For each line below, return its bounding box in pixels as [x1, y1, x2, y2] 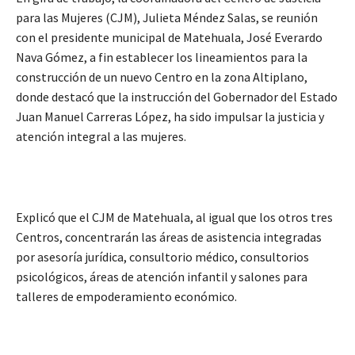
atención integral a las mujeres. [16, 128, 186, 145]
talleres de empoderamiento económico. [16, 288, 237, 305]
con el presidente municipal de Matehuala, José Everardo [16, 29, 323, 46]
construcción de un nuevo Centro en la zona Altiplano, [16, 69, 307, 86]
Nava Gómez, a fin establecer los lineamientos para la [16, 49, 307, 66]
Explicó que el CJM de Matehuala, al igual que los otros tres [16, 209, 333, 226]
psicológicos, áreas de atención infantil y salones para [16, 269, 307, 285]
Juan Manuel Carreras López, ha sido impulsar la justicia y [16, 109, 324, 125]
